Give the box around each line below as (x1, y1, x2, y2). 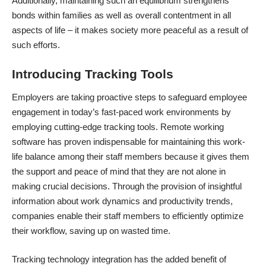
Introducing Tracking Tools (12, 66, 173, 81)
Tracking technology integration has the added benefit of (12, 254, 226, 264)
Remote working (160, 122, 224, 132)
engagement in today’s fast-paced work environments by (12, 107, 231, 118)
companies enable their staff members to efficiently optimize (12, 211, 243, 221)
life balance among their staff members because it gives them (12, 151, 249, 162)
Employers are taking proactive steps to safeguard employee (12, 92, 247, 103)
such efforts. (12, 40, 60, 50)
